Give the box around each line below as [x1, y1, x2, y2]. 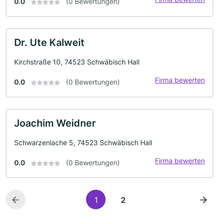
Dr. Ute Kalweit [14, 36, 85, 48]
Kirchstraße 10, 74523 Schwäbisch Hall [14, 57, 139, 66]
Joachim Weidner [14, 117, 96, 129]
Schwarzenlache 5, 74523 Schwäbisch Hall [14, 138, 152, 147]
